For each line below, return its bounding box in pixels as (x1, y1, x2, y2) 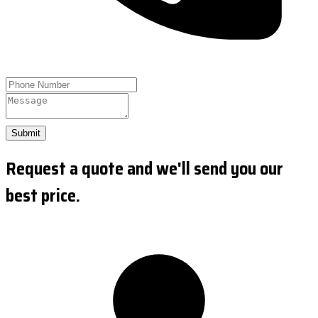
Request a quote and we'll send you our (6, 155, 283, 182)
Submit (11, 127, 40, 138)
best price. (6, 182, 80, 209)
